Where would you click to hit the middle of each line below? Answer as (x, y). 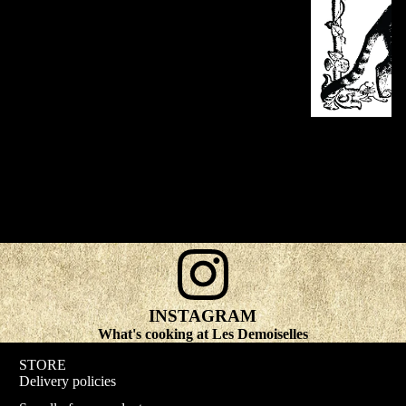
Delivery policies (68, 382)
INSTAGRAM (203, 316)
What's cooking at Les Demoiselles (203, 334)
